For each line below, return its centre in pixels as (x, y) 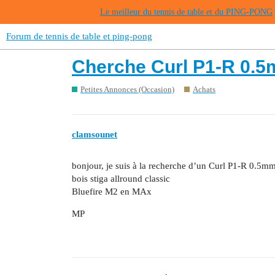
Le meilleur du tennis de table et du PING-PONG (186, 12)
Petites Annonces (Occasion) (127, 89)
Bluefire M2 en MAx (112, 192)
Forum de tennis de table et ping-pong (79, 36)
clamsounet (95, 134)
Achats (204, 89)
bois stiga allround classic (121, 179)
